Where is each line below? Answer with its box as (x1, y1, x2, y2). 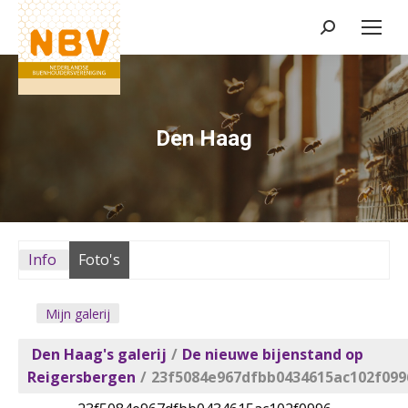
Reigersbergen (27, 367, 136, 387)
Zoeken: (320, 20, 374, 40)
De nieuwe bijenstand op (182, 344, 363, 364)
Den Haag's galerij (32, 344, 167, 364)
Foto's (78, 250, 120, 270)
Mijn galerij (46, 305, 110, 322)
